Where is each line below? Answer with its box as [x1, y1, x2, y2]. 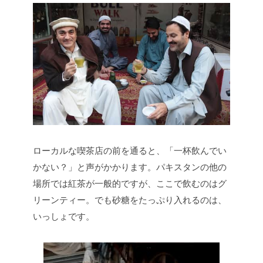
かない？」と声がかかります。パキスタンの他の [33, 161, 227, 172]
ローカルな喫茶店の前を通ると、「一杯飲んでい [33, 145, 227, 156]
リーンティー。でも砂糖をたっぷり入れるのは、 [33, 194, 227, 205]
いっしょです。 [33, 211, 95, 221]
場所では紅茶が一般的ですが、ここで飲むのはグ [33, 178, 227, 188]
